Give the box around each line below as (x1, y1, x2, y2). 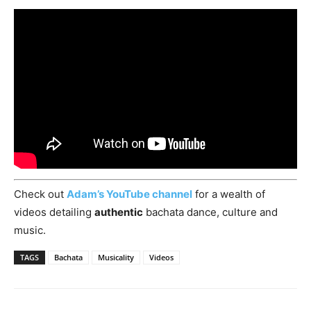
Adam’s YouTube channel (67, 187, 192, 201)
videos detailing (14, 205, 94, 219)
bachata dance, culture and (143, 205, 278, 219)
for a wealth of (192, 187, 265, 201)
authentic (94, 205, 143, 219)
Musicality (98, 252, 134, 263)
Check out (14, 187, 67, 201)
